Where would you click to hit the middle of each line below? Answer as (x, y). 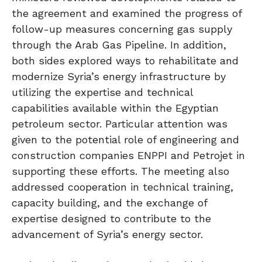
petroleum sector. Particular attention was (120, 123)
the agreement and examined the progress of (127, 13)
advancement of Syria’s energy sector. (107, 234)
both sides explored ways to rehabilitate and (125, 60)
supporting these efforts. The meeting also (120, 171)
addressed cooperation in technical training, (123, 187)
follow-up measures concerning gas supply (122, 29)
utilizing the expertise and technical (102, 92)
